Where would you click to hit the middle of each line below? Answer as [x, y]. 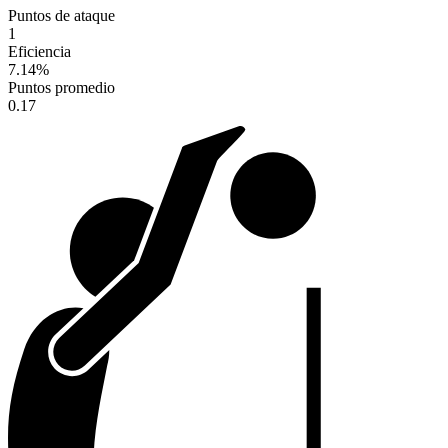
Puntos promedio [61, 88]
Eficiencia [39, 52]
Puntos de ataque [61, 16]
